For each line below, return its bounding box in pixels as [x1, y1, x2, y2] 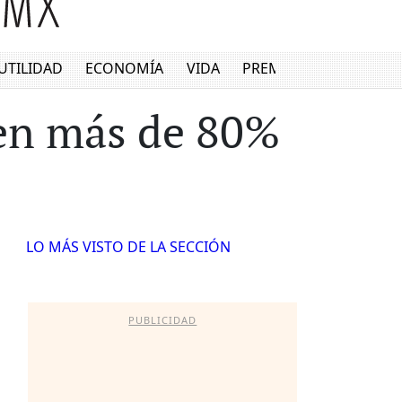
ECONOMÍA [85, 58, 164, 79]
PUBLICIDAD [128, 313, 197, 327]
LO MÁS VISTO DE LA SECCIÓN [25, 237, 231, 257]
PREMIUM [242, 58, 311, 79]
